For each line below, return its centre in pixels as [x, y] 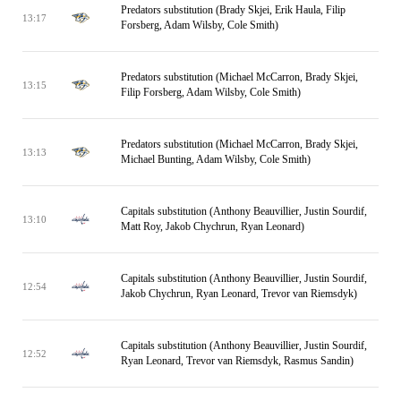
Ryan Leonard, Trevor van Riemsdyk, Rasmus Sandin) [237, 361]
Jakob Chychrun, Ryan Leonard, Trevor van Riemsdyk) [239, 294]
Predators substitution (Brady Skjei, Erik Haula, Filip [233, 10]
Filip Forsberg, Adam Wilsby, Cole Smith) [211, 92]
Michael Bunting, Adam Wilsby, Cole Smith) [216, 159]
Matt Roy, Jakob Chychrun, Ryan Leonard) [213, 226]
